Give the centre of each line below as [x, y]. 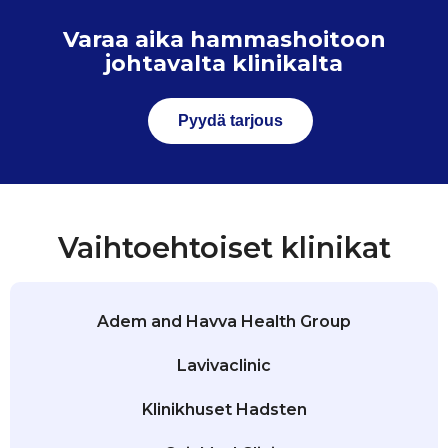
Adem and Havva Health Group [224, 322]
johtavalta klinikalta [224, 64]
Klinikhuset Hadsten [224, 410]
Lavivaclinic [224, 366]
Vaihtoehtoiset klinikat [224, 248]
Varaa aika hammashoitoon [224, 40]
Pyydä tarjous [230, 121]
